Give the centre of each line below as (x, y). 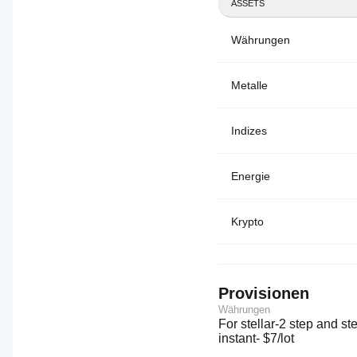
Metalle (249, 85)
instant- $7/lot (256, 338)
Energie (251, 176)
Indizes (249, 131)
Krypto (247, 222)
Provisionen (264, 293)
